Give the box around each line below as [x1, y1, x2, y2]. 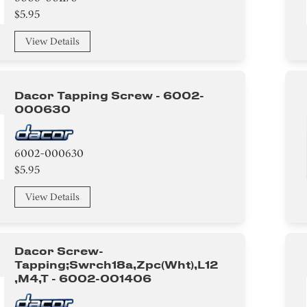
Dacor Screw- [14, 245, 103, 258]
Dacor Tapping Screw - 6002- [14, 89, 204, 102]
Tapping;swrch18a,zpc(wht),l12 [14, 258, 218, 271]
